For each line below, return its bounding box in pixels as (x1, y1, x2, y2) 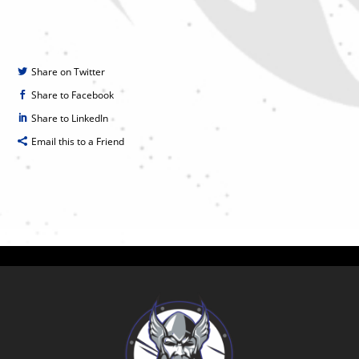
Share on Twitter (31, 65, 106, 79)
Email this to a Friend (31, 135, 125, 149)
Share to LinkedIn (31, 111, 109, 126)
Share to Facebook (31, 88, 115, 103)
